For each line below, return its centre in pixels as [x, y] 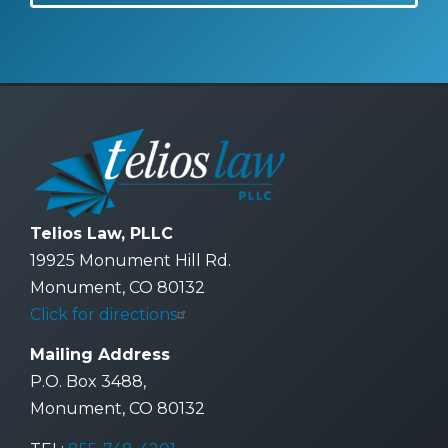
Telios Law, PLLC [101, 233]
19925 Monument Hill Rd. [130, 260]
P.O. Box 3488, [88, 382]
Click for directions [103, 314]
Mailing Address [100, 355]
